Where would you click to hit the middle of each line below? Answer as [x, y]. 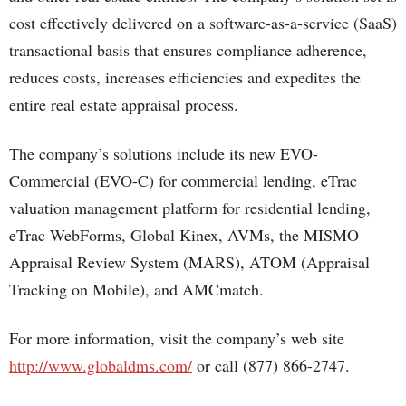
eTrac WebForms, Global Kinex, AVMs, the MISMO [184, 235]
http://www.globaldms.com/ [101, 365]
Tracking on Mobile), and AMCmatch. [136, 289]
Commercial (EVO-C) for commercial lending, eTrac [183, 180]
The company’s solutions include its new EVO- [164, 153]
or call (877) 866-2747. [271, 365]
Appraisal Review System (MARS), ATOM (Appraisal [189, 262]
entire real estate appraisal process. [124, 104]
